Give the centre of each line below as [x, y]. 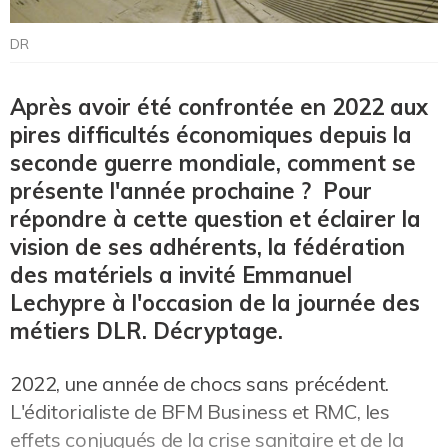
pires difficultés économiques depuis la [211, 135]
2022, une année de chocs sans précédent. [199, 384]
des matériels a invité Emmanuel [181, 275]
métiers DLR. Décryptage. [146, 331]
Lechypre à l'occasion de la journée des [215, 303]
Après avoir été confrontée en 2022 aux [219, 107]
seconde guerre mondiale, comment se [213, 163]
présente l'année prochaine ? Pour [191, 191]
